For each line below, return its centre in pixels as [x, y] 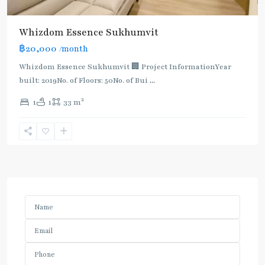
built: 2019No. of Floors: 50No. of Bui [84, 80]
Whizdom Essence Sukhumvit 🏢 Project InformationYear [125, 67]
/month [74, 49]
